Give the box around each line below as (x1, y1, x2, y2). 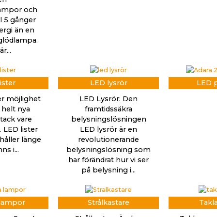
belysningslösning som (66, 145, 151, 155)
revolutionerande (78, 135, 139, 144)
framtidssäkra (85, 105, 132, 114)
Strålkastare (88, 198, 129, 207)
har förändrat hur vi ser (68, 155, 149, 165)
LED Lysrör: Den (79, 94, 138, 104)
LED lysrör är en (80, 125, 137, 134)
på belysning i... (81, 166, 136, 175)
